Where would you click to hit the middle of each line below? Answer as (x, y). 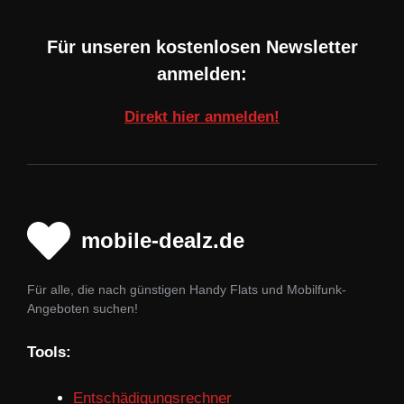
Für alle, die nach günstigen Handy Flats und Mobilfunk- (187, 289)
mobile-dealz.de (163, 240)
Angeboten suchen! (83, 308)
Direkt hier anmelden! (202, 116)
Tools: (49, 352)
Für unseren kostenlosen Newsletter (202, 46)
